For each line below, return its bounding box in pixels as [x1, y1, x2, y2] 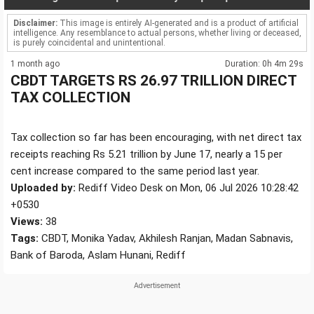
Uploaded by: [11, 182, 76, 195]
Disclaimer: [13, 18, 57, 29]
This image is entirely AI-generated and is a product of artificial [57, 18, 299, 29]
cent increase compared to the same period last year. [11, 165, 259, 178]
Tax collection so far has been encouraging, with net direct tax [11, 131, 301, 144]
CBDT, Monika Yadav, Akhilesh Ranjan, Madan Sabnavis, [39, 232, 293, 245]
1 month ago [11, 59, 60, 69]
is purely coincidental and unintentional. [13, 38, 165, 48]
